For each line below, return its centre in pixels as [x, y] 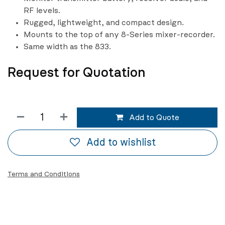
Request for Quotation [77, 73]
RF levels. [43, 11]
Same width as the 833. [68, 47]
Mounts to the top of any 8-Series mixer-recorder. [120, 35]
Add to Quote [153, 117]
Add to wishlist [121, 143]
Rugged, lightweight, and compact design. [105, 23]
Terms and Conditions [44, 174]
